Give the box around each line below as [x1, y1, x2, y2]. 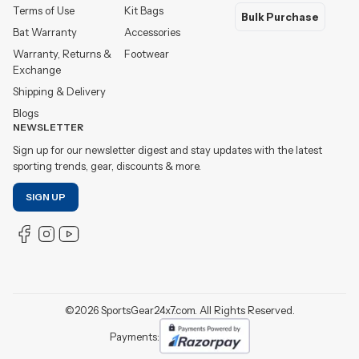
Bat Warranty [13, 25, 77, 38]
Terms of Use [13, 3, 75, 17]
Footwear [123, 46, 169, 60]
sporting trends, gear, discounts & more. [13, 159, 201, 173]
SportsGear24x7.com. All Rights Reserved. [98, 304, 295, 317]
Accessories [123, 25, 180, 38]
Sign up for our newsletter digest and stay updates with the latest [13, 143, 322, 157]
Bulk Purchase [241, 10, 320, 23]
